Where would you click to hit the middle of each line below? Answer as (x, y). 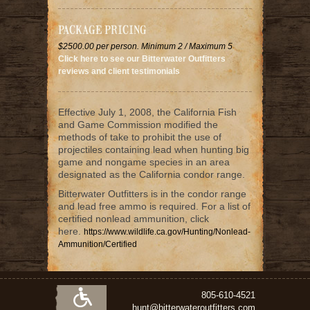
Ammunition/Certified (98, 244)
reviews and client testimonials (119, 71)
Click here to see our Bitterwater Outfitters (142, 58)
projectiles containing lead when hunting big (154, 149)
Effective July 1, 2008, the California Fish (147, 112)
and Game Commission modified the (138, 124)
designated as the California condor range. (152, 174)
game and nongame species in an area (144, 162)
